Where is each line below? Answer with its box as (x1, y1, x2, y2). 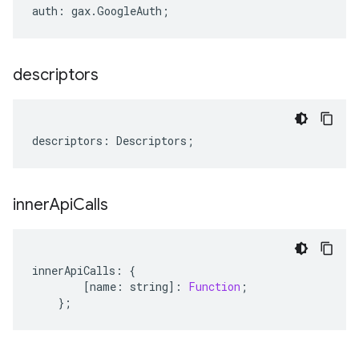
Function (188, 279, 240, 294)
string (130, 279, 168, 294)
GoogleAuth (97, 3, 162, 18)
